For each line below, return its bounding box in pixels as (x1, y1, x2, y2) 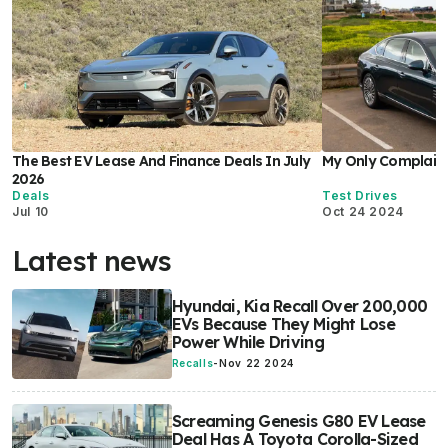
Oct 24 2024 (322, 204, 405, 220)
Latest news (12, 243, 172, 279)
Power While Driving (171, 332, 324, 353)
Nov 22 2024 (218, 357, 295, 370)
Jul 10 (12, 204, 49, 220)
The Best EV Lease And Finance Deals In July (12, 152, 311, 171)
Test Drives (322, 188, 399, 204)
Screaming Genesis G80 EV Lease (171, 411, 426, 432)
